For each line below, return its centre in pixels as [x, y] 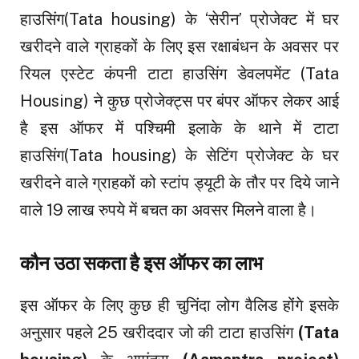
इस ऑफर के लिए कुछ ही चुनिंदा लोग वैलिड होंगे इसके [179, 305]
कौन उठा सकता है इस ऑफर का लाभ [141, 264]
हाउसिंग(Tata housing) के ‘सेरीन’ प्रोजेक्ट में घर [179, 20]
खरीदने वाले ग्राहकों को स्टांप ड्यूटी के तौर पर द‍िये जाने [179, 183]
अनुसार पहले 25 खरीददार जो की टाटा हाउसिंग [159, 332]
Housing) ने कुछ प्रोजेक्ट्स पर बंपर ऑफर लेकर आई [179, 101]
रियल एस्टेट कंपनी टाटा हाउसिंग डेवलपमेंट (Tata [179, 74]
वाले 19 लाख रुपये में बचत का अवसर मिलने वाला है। [168, 210]
